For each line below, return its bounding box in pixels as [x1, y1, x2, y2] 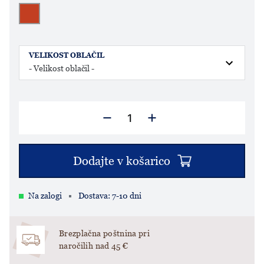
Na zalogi [28, 191, 62, 200]
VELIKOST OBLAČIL [29, 51, 104, 60]
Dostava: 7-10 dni [78, 191, 141, 200]
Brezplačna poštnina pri [59, 229, 150, 238]
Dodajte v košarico [72, 154, 170, 167]
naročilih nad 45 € [59, 241, 128, 250]
